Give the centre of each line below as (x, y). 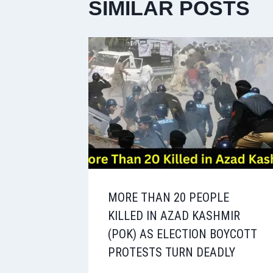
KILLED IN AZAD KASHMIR (174, 216)
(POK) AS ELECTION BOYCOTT (183, 234)
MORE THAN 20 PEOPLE (168, 198)
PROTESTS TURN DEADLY (172, 253)
